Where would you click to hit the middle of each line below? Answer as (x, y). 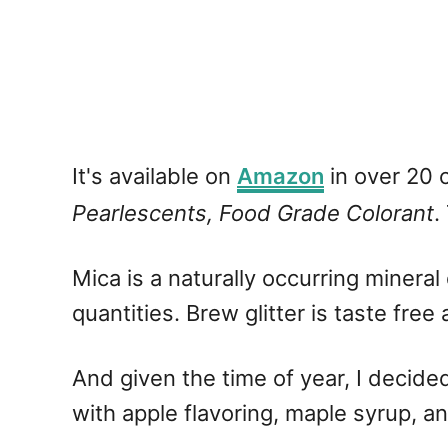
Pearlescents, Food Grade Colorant (253, 212)
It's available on (154, 175)
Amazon (280, 175)
